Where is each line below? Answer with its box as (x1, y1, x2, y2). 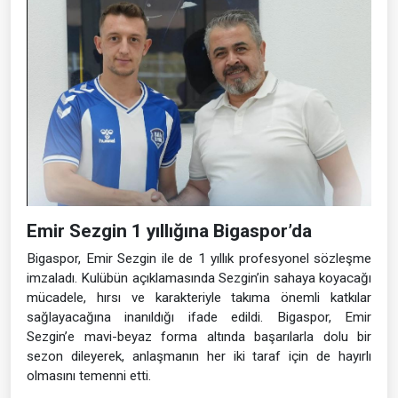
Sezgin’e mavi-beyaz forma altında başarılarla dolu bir (27, 329, 371, 346)
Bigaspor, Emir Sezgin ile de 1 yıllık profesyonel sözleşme (27, 251, 371, 267)
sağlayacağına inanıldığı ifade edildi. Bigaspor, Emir (27, 309, 371, 326)
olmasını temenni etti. (27, 368, 151, 385)
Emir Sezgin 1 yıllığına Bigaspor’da (27, 220, 312, 243)
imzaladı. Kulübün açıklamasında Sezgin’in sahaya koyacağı (27, 270, 371, 287)
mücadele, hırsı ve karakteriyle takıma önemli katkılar (27, 290, 371, 306)
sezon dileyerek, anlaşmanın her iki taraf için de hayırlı (27, 348, 371, 365)
